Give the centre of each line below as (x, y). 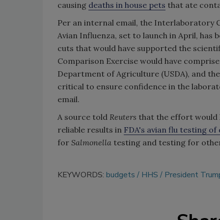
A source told (83, 117)
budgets (121, 175)
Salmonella (91, 142)
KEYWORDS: (82, 175)
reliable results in (91, 130)
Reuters (124, 117)
